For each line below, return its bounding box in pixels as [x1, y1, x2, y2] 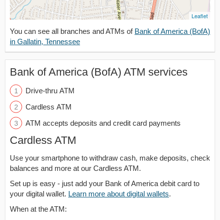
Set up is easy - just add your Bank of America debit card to [10, 179, 199, 188]
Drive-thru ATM [26, 86, 75, 95]
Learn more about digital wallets [68, 190, 169, 198]
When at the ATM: [10, 205, 67, 213]
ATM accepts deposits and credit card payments [26, 119, 181, 127]
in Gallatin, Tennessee [10, 37, 80, 46]
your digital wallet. [10, 190, 68, 198]
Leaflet [192, 12, 208, 20]
